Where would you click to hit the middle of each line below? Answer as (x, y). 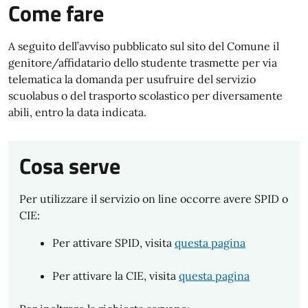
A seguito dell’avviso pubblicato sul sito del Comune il (144, 46)
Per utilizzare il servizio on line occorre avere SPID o (154, 199)
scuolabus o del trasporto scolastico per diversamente (145, 96)
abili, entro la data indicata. (77, 112)
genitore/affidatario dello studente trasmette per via (143, 63)
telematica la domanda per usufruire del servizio (132, 79)
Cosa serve (70, 166)
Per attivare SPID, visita (113, 243)
